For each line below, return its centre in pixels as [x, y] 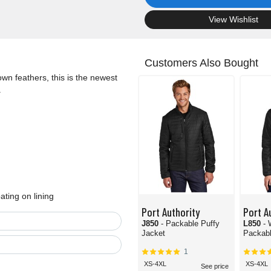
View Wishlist [234, 20]
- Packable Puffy [190, 224]
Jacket [153, 233]
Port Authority [171, 212]
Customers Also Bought [201, 63]
